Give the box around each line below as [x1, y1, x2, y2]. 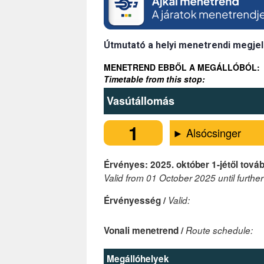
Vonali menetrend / [104, 224, 186, 237]
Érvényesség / [104, 194, 168, 207]
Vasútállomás [107, 93, 174, 109]
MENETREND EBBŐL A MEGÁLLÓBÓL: [104, 61, 260, 74]
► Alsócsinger [173, 125, 241, 141]
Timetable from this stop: [104, 73, 205, 85]
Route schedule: [186, 224, 253, 237]
